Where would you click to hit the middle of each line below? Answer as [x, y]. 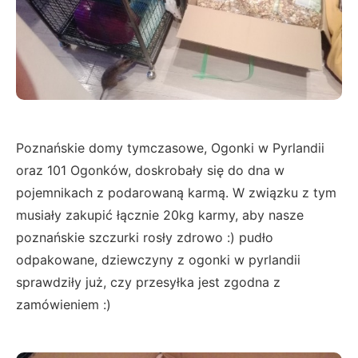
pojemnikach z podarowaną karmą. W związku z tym [176, 192]
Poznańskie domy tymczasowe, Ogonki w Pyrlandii [170, 147]
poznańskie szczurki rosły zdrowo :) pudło [145, 237]
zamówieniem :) [64, 304]
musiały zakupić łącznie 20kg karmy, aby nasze [160, 215]
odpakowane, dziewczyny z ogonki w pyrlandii [158, 259]
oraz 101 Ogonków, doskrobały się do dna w [150, 170]
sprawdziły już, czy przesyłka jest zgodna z [148, 282]
